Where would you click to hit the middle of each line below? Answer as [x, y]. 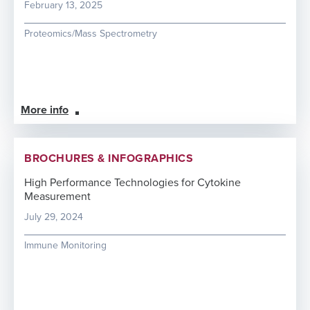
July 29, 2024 [54, 217]
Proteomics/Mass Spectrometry [91, 34]
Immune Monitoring [65, 245]
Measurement [57, 197]
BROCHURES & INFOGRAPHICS [109, 158]
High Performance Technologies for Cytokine [133, 183]
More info [45, 110]
